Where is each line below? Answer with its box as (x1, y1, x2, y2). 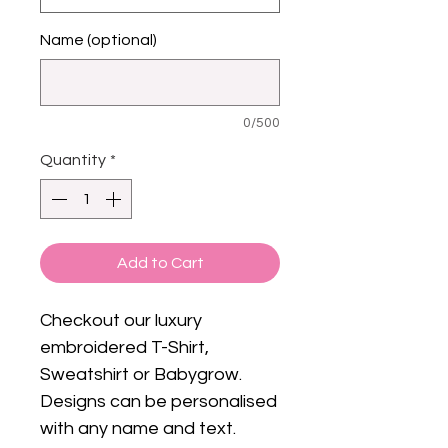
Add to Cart (116, 255, 204, 272)
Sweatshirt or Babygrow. (40, 365, 242, 385)
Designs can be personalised (40, 392, 277, 412)
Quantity (40, 152, 106, 169)
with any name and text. (40, 419, 236, 439)
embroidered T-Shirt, (40, 338, 209, 358)
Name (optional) (40, 32, 157, 49)
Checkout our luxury (40, 311, 202, 331)
